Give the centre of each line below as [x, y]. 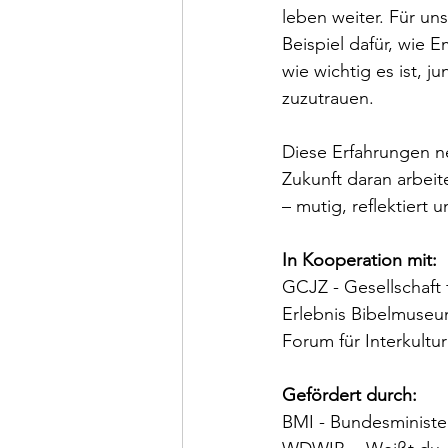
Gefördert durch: [349, 395]
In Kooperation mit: [359, 260]
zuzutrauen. [328, 98]
